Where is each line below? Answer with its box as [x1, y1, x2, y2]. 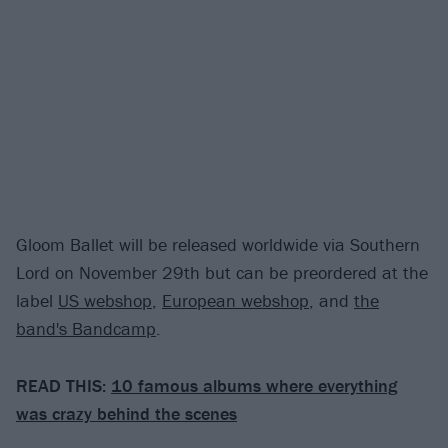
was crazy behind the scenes [16, 401, 237, 425]
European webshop [162, 289, 309, 313]
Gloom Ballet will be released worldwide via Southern [16, 233, 420, 257]
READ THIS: [16, 373, 111, 397]
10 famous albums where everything [111, 373, 397, 397]
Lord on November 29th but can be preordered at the [16, 261, 428, 285]
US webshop [58, 289, 152, 313]
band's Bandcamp [16, 317, 156, 341]
